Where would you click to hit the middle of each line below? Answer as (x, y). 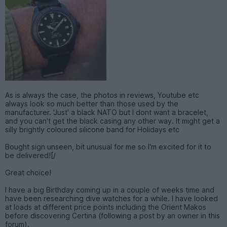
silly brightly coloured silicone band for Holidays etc (92, 129)
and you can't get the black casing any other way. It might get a (112, 121)
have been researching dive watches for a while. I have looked (111, 198)
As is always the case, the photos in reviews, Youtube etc (102, 95)
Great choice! (28, 172)
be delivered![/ (30, 155)
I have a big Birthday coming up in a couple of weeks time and (110, 190)
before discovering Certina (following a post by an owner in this (112, 215)
